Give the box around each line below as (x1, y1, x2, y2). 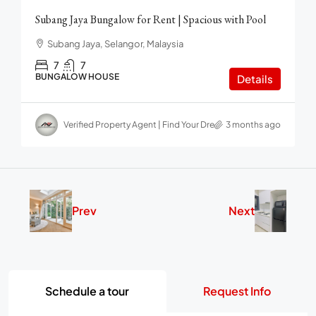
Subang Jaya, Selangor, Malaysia (47, 37, 183, 49)
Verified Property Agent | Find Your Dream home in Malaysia (63, 119, 296, 130)
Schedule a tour (45, 283, 130, 298)
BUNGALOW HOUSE (35, 71, 119, 82)
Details (237, 71, 273, 85)
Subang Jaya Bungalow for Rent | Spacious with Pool (35, 11, 266, 27)
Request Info (202, 283, 271, 298)
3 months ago (226, 119, 281, 130)
